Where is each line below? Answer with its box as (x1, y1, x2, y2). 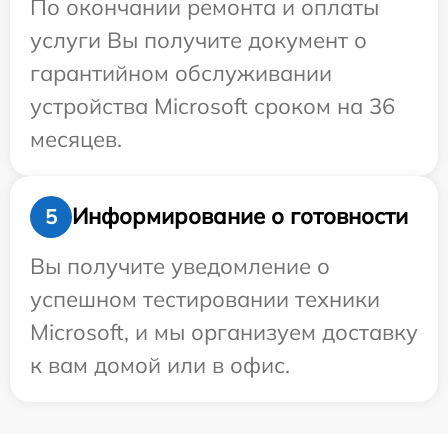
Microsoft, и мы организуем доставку (30, 317, 418, 346)
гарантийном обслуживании (30, 58, 332, 87)
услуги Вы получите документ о (30, 25, 367, 54)
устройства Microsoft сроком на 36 (30, 91, 395, 120)
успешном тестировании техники (30, 284, 380, 313)
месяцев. (30, 124, 122, 153)
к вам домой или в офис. (30, 350, 290, 379)
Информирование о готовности (72, 202, 408, 231)
